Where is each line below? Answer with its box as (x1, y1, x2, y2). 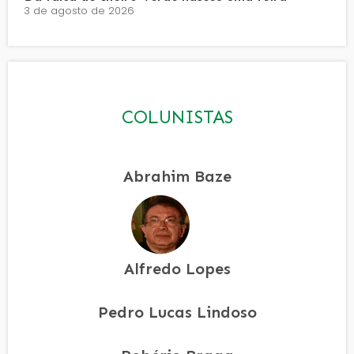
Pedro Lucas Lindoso (97, 302, 257, 322)
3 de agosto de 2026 (24, 2, 134, 18)
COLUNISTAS (121, 105, 233, 128)
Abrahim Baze (122, 166, 232, 186)
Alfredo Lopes (123, 258, 231, 278)
